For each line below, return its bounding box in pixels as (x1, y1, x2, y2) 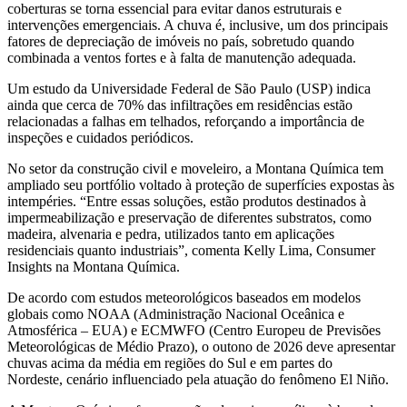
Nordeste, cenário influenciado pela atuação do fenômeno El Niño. (7, 371, 392, 387)
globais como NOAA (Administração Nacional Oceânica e (7, 305, 344, 322)
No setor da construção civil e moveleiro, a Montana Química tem (7, 160, 383, 176)
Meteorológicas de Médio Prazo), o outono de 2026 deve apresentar (7, 338, 395, 354)
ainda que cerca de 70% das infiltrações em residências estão (7, 96, 352, 113)
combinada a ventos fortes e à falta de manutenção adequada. (7, 49, 356, 65)
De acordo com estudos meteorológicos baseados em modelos (7, 289, 361, 305)
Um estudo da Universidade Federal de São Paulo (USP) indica (7, 80, 371, 96)
